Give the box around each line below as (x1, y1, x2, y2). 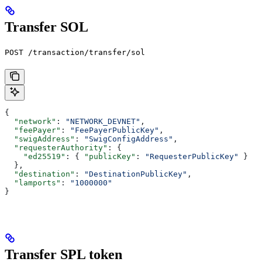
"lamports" (5, 178, 61, 187)
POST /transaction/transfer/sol (5, 47, 145, 57)
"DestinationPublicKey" (84, 169, 187, 178)
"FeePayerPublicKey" (70, 125, 159, 135)
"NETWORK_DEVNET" (65, 116, 140, 126)
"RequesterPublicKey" (145, 151, 239, 161)
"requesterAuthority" (5, 143, 108, 152)
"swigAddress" (5, 134, 75, 143)
